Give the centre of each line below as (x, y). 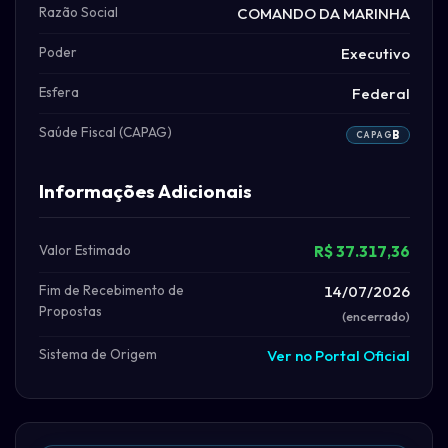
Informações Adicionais (145, 190)
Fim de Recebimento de (111, 290)
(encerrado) (375, 316)
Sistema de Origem (97, 354)
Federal (380, 93)
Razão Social (78, 11)
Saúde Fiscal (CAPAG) (105, 131)
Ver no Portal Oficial (338, 356)
